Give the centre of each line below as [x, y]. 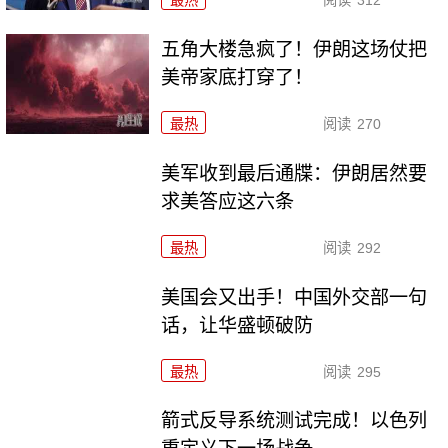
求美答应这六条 [228, 201]
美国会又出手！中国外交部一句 [294, 297]
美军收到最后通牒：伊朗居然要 [294, 173]
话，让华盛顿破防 [237, 325]
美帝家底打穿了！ [237, 77]
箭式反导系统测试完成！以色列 [294, 421]
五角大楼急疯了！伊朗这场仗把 [294, 49]
